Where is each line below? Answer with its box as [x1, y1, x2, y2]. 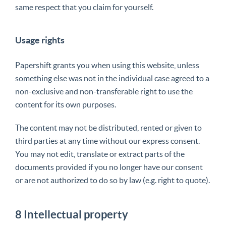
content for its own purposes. [15, 100, 116, 109]
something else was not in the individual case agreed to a [15, 74, 209, 83]
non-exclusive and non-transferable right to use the [15, 87, 193, 96]
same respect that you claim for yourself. [15, 3, 153, 12]
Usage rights [15, 35, 65, 45]
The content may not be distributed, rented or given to [15, 123, 202, 132]
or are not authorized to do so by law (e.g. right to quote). [15, 176, 210, 185]
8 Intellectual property [15, 208, 128, 220]
